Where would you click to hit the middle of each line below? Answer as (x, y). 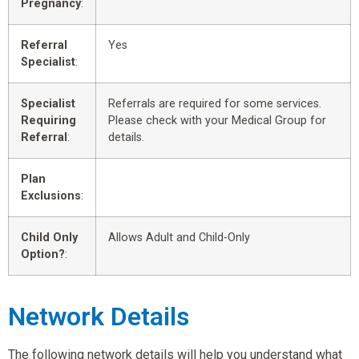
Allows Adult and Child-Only (179, 237)
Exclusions (51, 196)
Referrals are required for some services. (215, 103)
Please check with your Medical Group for (217, 120)
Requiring (48, 120)
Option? (43, 254)
